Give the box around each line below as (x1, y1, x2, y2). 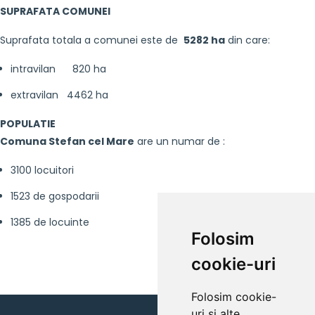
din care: (225, 33, 270, 48)
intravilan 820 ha (11, 62, 106, 77)
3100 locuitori (11, 163, 74, 178)
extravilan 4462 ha (11, 88, 108, 103)
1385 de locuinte (11, 215, 89, 230)
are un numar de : (134, 134, 225, 149)
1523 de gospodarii (11, 189, 99, 204)
